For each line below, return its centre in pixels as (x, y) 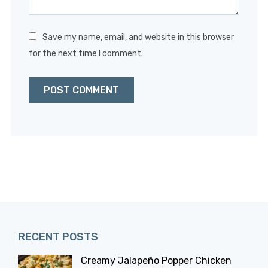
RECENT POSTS (58, 237)
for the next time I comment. (86, 54)
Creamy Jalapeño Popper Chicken (156, 261)
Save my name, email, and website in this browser (138, 38)
